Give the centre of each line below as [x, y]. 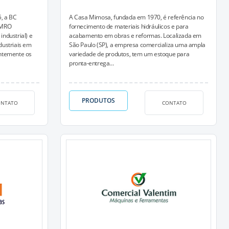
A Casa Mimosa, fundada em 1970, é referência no [136, 17]
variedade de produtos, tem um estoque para [129, 54]
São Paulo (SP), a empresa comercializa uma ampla [137, 45]
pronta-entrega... [91, 63]
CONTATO [174, 102]
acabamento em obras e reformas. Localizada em [135, 36]
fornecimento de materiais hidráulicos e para [129, 26]
